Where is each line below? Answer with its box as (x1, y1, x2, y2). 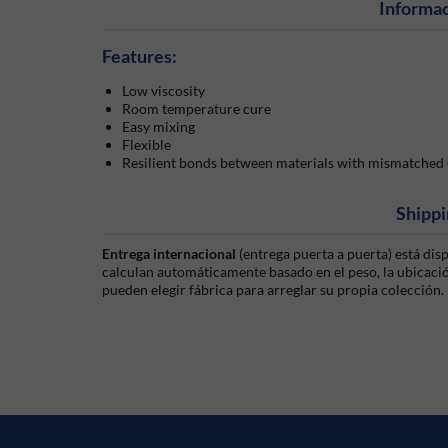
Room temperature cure (122, 99, 271, 117)
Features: (102, 44, 177, 67)
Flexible (122, 135, 171, 153)
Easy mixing (122, 117, 195, 135)
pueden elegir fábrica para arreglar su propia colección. (102, 280, 444, 298)
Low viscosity (122, 81, 205, 99)
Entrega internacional (102, 244, 239, 262)
